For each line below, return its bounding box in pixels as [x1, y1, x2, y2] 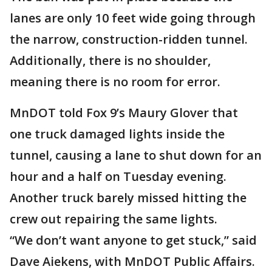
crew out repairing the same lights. [10, 211, 217, 227]
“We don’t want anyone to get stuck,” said [10, 232, 257, 248]
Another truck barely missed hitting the [10, 189, 246, 206]
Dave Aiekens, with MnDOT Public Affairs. [10, 253, 255, 270]
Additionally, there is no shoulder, [10, 52, 211, 69]
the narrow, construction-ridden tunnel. [10, 31, 248, 47]
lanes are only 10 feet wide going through [10, 10, 256, 26]
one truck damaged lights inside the [10, 126, 225, 142]
